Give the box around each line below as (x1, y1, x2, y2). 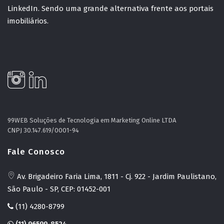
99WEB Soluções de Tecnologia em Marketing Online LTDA (7, 116, 176, 124)
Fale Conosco (7, 146, 65, 157)
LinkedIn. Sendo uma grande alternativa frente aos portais (7, 4, 213, 13)
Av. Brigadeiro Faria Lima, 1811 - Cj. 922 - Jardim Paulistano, (15, 171, 216, 181)
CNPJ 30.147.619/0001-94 (7, 126, 79, 134)
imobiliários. (7, 16, 48, 26)
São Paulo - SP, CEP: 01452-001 (7, 184, 110, 193)
